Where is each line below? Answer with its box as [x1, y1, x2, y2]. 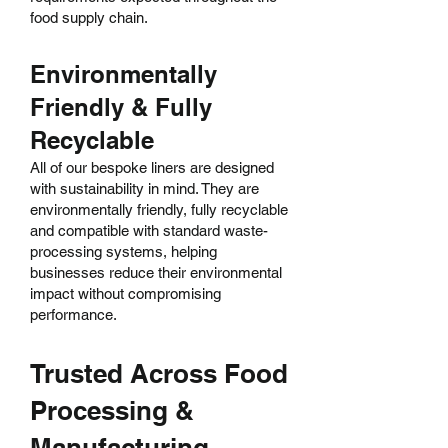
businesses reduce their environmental [30, 264, 282, 281]
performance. [30, 306, 117, 323]
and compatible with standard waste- [30, 222, 268, 239]
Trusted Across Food [30, 358, 288, 389]
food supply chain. [30, 9, 148, 26]
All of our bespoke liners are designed [30, 159, 274, 176]
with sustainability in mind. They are [30, 180, 259, 197]
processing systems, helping [30, 243, 217, 260]
